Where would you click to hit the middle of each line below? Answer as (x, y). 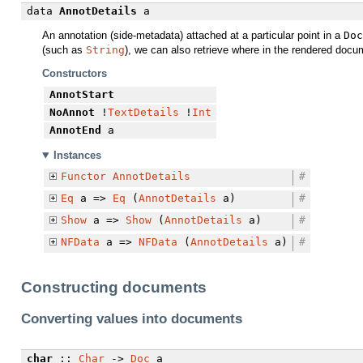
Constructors (75, 73)
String (105, 50)
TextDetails (143, 112)
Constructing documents (114, 288)
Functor (83, 177)
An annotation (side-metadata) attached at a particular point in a (193, 36)
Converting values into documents (132, 318)
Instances (77, 156)
